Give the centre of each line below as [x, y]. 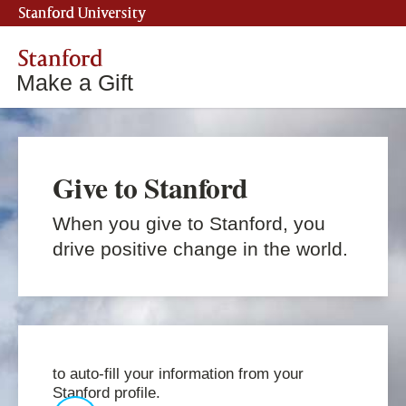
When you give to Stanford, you [189, 224]
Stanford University [82, 14]
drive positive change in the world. [200, 249]
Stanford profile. [106, 393]
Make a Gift [75, 82]
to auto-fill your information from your [178, 374]
